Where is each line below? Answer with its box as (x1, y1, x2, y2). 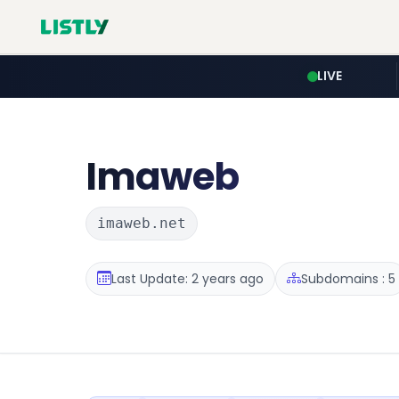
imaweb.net (97, 215, 186, 232)
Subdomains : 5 (301, 269, 395, 288)
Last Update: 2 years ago (111, 269, 264, 288)
